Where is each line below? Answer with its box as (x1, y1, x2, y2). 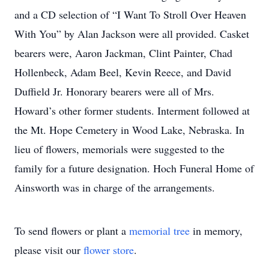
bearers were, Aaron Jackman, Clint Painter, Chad (14, 46, 232, 60)
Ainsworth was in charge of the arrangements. (14, 180, 215, 195)
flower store (83, 243, 134, 257)
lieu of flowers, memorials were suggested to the (14, 142, 225, 156)
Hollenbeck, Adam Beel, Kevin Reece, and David (14, 65, 231, 79)
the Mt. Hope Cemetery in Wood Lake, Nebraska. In (14, 122, 244, 137)
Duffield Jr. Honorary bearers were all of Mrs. (14, 84, 214, 98)
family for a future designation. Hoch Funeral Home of (14, 161, 254, 175)
